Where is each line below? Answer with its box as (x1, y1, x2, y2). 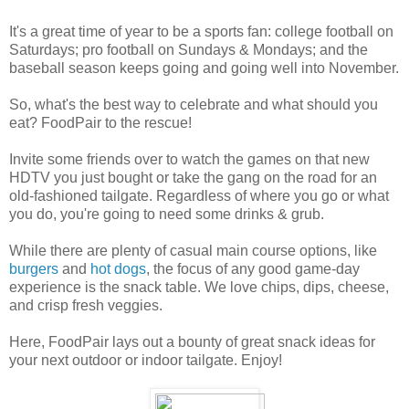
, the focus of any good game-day (146, 260, 360, 277)
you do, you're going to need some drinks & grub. (9, 205, 324, 222)
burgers (9, 260, 58, 277)
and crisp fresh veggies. (9, 297, 163, 313)
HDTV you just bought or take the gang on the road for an (9, 169, 377, 185)
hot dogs (90, 260, 146, 277)
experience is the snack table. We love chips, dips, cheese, (9, 278, 389, 295)
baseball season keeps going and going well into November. (9, 59, 399, 76)
